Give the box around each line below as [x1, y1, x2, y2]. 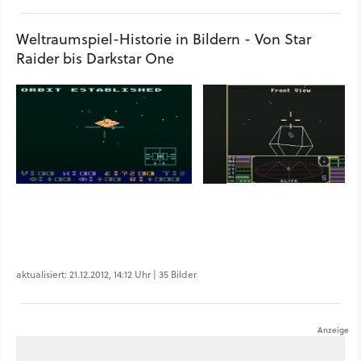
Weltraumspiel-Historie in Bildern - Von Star [16, 29, 311, 49]
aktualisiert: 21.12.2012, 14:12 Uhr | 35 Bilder [16, 268, 197, 281]
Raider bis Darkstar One [16, 48, 174, 68]
